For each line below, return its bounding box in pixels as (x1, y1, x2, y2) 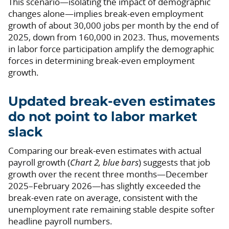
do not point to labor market (8, 110, 197, 124)
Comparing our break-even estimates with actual (8, 144, 201, 156)
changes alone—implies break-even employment (8, 7, 203, 19)
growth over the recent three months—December (8, 168, 208, 180)
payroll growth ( (8, 156, 70, 168)
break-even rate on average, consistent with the (8, 191, 198, 203)
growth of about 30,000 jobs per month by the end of (8, 19, 219, 31)
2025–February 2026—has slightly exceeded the (8, 179, 201, 192)
